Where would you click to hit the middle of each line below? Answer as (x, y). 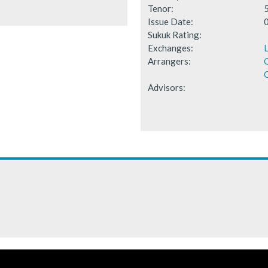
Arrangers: (169, 61)
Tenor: (160, 8)
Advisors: (166, 87)
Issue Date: (170, 21)
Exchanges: (170, 48)
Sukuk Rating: (174, 34)
